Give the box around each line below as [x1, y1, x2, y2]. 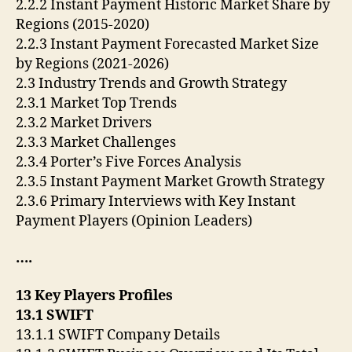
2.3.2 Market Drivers [16, 113, 152, 132]
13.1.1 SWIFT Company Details [16, 325, 220, 344]
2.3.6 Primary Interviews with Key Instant [16, 192, 295, 211]
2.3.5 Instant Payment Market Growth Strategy [16, 172, 324, 191]
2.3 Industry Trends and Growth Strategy [16, 74, 287, 93]
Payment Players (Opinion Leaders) [16, 211, 252, 230]
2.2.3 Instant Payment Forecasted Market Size [16, 35, 319, 53]
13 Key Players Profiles [16, 286, 173, 305]
